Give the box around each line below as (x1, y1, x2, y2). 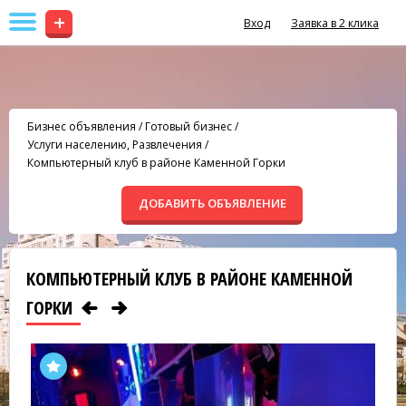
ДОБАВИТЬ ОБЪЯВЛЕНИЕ (138, 195, 286, 211)
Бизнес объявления (27, 119, 136, 134)
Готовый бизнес (145, 119, 232, 134)
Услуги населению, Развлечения (27, 137, 202, 152)
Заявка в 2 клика (291, 15, 379, 31)
